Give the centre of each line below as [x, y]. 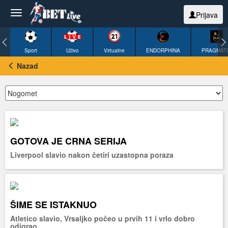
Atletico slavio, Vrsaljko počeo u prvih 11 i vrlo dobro [103, 218]
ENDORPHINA [163, 50]
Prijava [207, 15]
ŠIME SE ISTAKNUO [53, 204]
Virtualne [114, 50]
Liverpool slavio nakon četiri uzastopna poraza [92, 155]
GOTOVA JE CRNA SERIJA [68, 141]
